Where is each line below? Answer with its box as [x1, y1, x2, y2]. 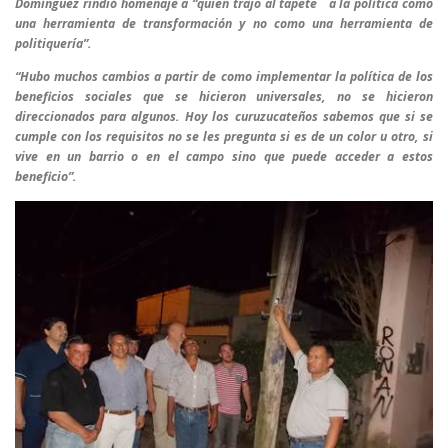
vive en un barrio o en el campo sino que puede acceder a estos [15, 148, 433, 166]
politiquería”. [15, 35, 92, 53]
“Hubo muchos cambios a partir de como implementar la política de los [15, 68, 433, 86]
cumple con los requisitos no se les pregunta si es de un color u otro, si [15, 128, 433, 146]
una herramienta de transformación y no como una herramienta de [15, 15, 433, 33]
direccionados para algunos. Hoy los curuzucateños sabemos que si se [15, 108, 433, 126]
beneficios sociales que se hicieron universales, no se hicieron [15, 88, 433, 106]
